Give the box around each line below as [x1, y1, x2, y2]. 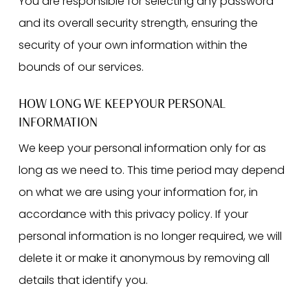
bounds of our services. [18, 59, 144, 76]
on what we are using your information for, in [18, 184, 258, 201]
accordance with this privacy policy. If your [18, 206, 248, 223]
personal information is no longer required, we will [18, 228, 282, 245]
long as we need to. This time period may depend [18, 162, 285, 179]
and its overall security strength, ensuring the [18, 15, 258, 32]
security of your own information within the [18, 37, 247, 54]
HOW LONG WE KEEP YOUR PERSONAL [18, 96, 225, 112]
